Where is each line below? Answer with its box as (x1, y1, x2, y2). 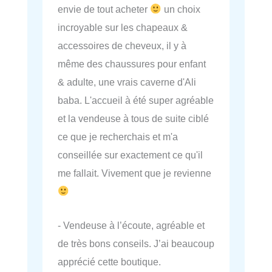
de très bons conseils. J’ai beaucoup (58, 238, 214, 250)
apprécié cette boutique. (58, 256, 161, 268)
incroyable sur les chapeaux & (58, 22, 188, 33)
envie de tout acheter (58, 4, 150, 15)
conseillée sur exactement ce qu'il (58, 149, 203, 161)
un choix (161, 4, 200, 15)
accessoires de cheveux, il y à (58, 40, 186, 52)
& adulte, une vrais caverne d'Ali (58, 76, 196, 88)
